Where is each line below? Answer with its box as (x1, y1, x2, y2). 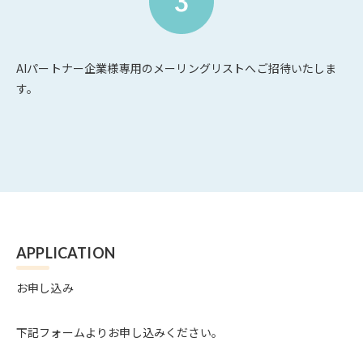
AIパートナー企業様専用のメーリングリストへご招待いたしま (16, 60, 337, 77)
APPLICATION (16, 244, 115, 263)
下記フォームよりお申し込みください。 (16, 324, 223, 341)
